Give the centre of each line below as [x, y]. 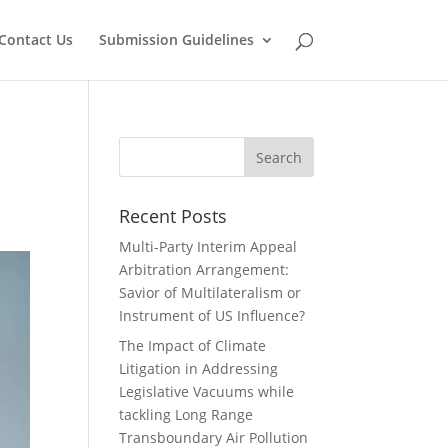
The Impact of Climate [193, 345]
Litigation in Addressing [199, 368]
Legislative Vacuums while [207, 391]
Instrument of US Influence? [212, 315]
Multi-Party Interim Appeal [208, 246]
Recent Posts [173, 216]
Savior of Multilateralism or [210, 292]
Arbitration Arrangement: [204, 269]
